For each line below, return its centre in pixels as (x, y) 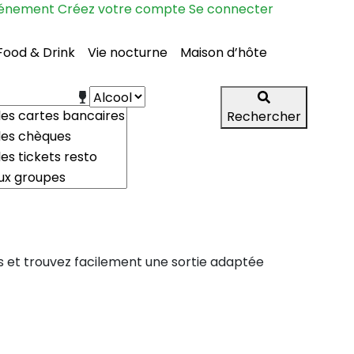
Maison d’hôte (224, 52)
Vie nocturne (128, 52)
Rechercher (264, 117)
